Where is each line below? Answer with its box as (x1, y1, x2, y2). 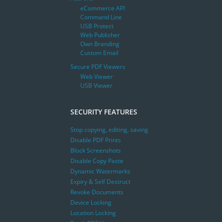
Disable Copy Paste (70, 157, 123, 166)
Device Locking (70, 198, 111, 207)
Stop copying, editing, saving (70, 125, 148, 134)
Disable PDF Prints (70, 136, 121, 145)
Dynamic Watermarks (70, 167, 130, 176)
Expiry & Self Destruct (70, 177, 130, 186)
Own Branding (80, 39, 119, 48)
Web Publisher (80, 30, 120, 39)
